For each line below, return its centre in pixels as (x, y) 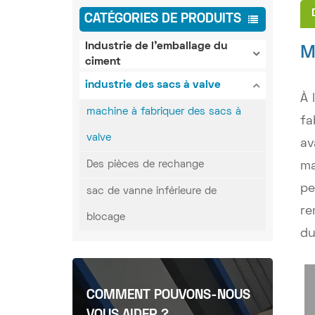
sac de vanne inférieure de (151, 192)
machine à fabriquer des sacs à (163, 112)
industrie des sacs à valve (153, 85)
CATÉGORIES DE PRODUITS (162, 20)
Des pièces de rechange (145, 165)
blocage (105, 218)
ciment (103, 62)
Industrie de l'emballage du (157, 46)
